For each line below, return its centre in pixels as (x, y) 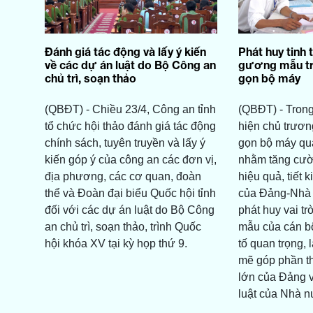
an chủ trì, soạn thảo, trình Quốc (123, 227)
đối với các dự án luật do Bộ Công (129, 210)
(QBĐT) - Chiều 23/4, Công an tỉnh (130, 110)
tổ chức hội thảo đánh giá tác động (130, 126)
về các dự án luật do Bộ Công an (130, 65)
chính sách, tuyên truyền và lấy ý (125, 143)
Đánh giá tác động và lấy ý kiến (125, 52)
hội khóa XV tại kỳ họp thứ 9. (116, 244)
